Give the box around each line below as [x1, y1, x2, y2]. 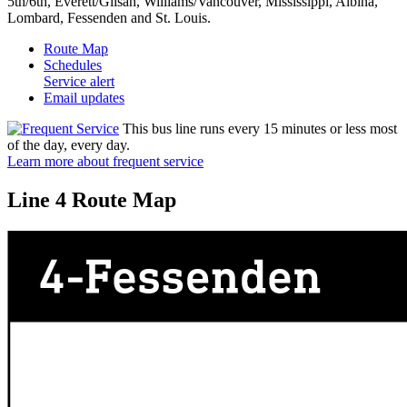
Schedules [44, 56, 102, 73]
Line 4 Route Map [7, 187, 176, 212]
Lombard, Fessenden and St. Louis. [7, 9, 211, 25]
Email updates [44, 89, 124, 105]
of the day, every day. [7, 136, 130, 153]
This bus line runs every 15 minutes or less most [119, 120, 397, 136]
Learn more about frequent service [7, 153, 203, 169]
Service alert [44, 73, 114, 89]
